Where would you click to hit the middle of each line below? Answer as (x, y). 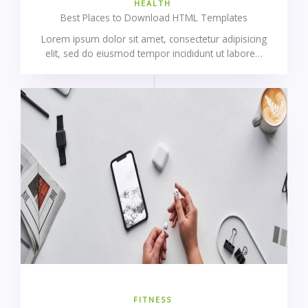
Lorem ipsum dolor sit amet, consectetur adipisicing (154, 38)
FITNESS (152, 299)
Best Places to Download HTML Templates (154, 17)
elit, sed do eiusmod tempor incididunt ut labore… (154, 53)
